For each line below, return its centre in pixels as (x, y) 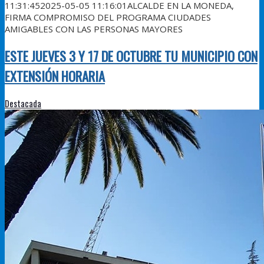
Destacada (23, 103)
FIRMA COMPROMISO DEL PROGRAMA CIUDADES (108, 17)
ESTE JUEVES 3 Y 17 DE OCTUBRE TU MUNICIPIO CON (131, 56)
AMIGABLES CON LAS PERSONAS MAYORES (94, 29)
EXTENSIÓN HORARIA (55, 76)
